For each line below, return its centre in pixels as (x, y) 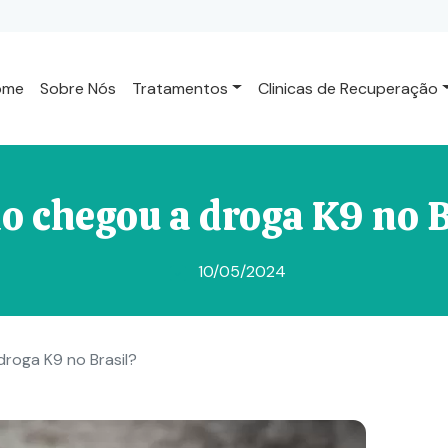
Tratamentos (180, 88)
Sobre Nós (78, 88)
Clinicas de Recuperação (348, 88)
